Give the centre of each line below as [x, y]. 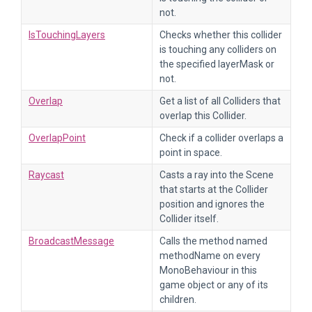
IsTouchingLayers [67, 35]
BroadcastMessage [71, 241]
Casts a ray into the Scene [217, 175]
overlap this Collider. [203, 116]
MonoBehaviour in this [208, 270]
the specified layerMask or [217, 64]
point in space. [191, 153]
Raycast [46, 175]
